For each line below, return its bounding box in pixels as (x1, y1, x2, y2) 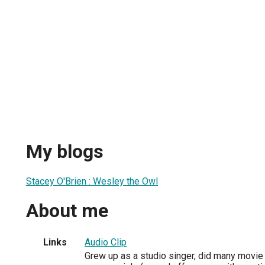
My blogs (26, 140, 104, 163)
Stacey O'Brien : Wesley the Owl (26, 175, 158, 187)
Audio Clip (85, 236, 127, 248)
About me (26, 199, 108, 222)
